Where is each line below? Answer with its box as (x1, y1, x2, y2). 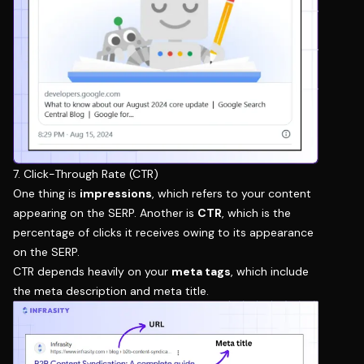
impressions (80, 185, 152, 201)
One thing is (13, 185, 80, 201)
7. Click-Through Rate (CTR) (13, 166, 158, 181)
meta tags (171, 263, 231, 279)
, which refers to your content (152, 185, 311, 201)
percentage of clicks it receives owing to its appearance (13, 224, 314, 240)
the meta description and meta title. (13, 283, 209, 298)
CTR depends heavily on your (13, 263, 171, 279)
